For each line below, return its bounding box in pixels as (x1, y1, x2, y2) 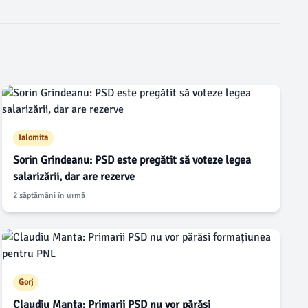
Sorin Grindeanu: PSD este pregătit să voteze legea (12, 153, 251, 167)
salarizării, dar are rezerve (12, 170, 135, 184)
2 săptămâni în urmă (12, 190, 85, 201)
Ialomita (18, 133, 48, 143)
